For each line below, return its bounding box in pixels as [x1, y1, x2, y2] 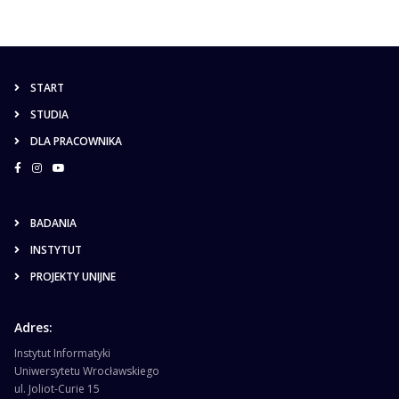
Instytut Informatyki [14, 345, 110, 361]
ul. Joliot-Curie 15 [14, 380, 100, 396]
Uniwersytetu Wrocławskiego [14, 362, 159, 379]
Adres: [14, 318, 53, 336]
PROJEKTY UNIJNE [30, 268, 116, 284]
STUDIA [30, 106, 69, 122]
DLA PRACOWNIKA [30, 133, 122, 149]
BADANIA [30, 215, 77, 231]
